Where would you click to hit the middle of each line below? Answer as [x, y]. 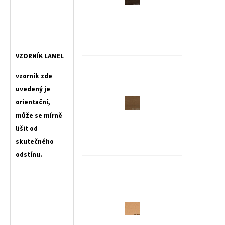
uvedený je [33, 89]
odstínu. [30, 154]
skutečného [35, 141]
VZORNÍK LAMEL [40, 56]
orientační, [33, 102]
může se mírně [39, 115]
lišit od [27, 128]
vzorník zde [34, 76]
